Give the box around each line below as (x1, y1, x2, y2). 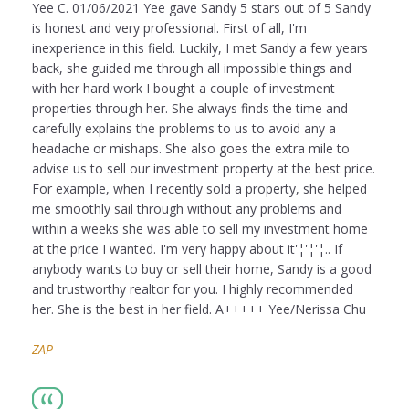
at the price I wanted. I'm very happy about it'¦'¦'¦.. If (32, 240, 342, 258)
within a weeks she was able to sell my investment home (32, 220, 368, 238)
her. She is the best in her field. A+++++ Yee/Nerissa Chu (32, 300, 366, 319)
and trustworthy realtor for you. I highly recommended (32, 280, 353, 299)
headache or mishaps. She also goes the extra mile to (32, 140, 350, 158)
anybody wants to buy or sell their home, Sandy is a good (32, 260, 372, 278)
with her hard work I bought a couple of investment (32, 79, 335, 98)
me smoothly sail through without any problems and (32, 200, 341, 218)
